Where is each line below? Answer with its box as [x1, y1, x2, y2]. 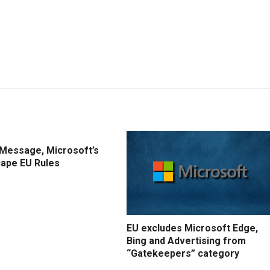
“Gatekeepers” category [127, 248, 239, 260]
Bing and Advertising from [127, 235, 246, 247]
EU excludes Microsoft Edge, [127, 222, 258, 234]
